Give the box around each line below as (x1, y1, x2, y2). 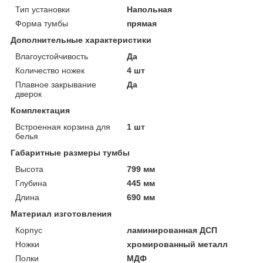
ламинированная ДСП (127, 225, 218, 235)
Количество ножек (15, 65, 85, 75)
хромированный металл (127, 239, 228, 249)
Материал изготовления (11, 208, 112, 218)
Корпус (15, 225, 42, 235)
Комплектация (11, 105, 70, 115)
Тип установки (15, 4, 70, 14)
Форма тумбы (15, 18, 68, 28)
